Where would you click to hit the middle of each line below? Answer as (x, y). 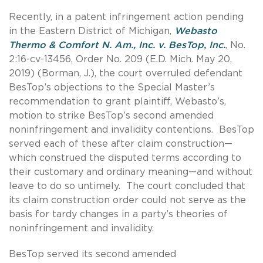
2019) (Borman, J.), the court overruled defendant (126, 73)
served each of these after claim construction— (121, 144)
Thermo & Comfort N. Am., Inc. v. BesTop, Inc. (117, 45)
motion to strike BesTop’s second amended (111, 115)
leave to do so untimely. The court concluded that (127, 186)
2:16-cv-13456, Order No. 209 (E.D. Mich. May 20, (120, 59)
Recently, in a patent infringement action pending (126, 17)
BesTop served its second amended (92, 254)
